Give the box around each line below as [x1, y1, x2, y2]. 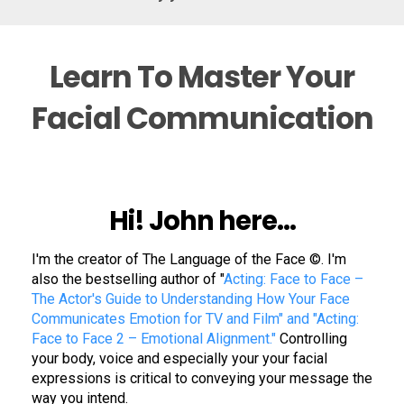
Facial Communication [31, 97, 373, 140]
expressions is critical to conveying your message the [32, 370, 372, 387]
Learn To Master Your [50, 56, 354, 98]
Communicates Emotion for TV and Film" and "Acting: [32, 310, 359, 327]
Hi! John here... [108, 203, 296, 239]
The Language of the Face [142, 251, 306, 268]
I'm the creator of [32, 251, 142, 268]
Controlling [276, 330, 347, 347]
